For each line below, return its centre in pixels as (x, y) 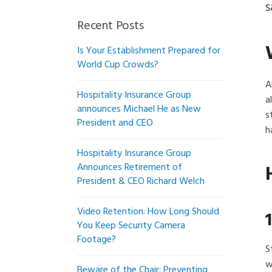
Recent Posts (110, 26)
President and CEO (115, 123)
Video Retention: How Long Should (148, 212)
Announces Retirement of (130, 168)
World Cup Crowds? (118, 65)
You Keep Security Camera (131, 226)
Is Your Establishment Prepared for (149, 51)
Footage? (97, 240)
